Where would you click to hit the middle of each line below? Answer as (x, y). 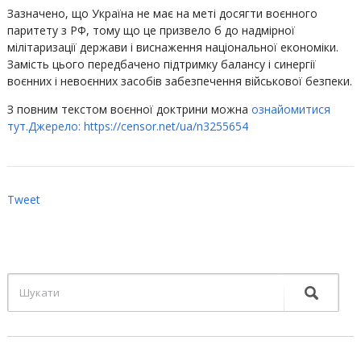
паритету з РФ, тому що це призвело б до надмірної (151, 30)
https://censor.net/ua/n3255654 (166, 126)
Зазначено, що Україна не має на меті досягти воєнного (162, 13)
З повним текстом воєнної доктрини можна (127, 109)
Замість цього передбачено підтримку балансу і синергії (161, 64)
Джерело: (56, 126)
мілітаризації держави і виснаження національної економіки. (172, 47)
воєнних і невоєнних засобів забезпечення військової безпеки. (179, 81)
